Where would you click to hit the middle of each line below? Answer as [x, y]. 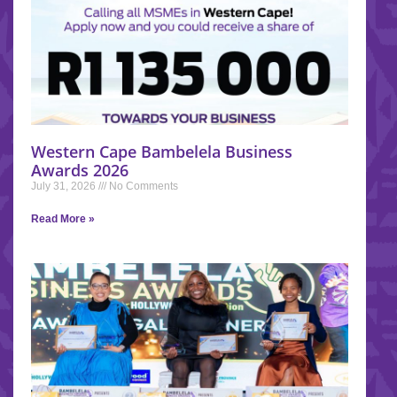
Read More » [63, 218]
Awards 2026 [80, 170]
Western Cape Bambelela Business [162, 151]
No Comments [142, 186]
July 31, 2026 [65, 186]
